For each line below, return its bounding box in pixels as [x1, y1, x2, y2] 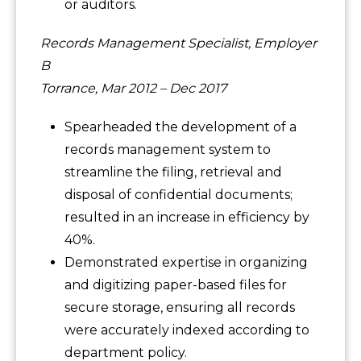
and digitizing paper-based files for [64, 277, 287, 293]
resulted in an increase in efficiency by [64, 210, 309, 226]
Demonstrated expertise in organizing [64, 255, 308, 271]
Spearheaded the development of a [64, 119, 297, 135]
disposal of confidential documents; [64, 187, 293, 203]
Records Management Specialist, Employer [40, 35, 317, 52]
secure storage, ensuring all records [64, 300, 295, 316]
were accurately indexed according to [64, 322, 309, 338]
